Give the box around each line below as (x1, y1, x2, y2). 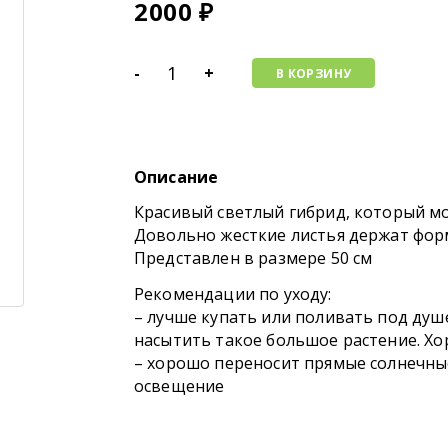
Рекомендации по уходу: (134, 283, 332, 306)
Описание (134, 166, 219, 188)
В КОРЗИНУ (276, 64, 352, 82)
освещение (134, 375, 225, 398)
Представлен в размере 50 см (134, 246, 373, 269)
